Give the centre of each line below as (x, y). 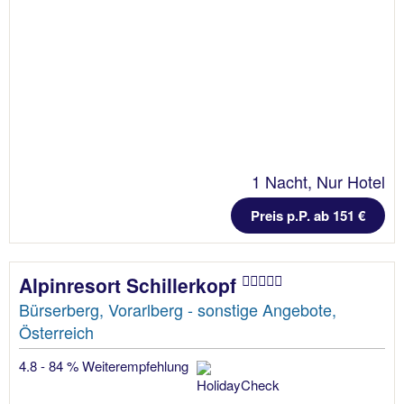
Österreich (56, 331)
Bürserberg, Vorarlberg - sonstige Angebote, (178, 309)
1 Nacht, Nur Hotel (318, 181)
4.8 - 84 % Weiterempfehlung (106, 365)
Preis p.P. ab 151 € (308, 215)
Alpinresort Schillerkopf (130, 285)
